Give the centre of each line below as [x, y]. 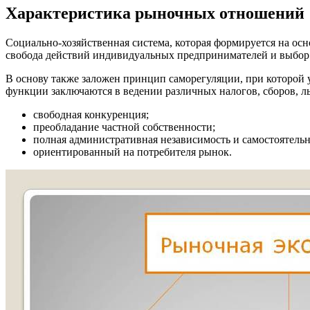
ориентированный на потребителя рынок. [133, 152]
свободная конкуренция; [91, 114]
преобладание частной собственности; [124, 127]
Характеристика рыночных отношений [155, 13]
